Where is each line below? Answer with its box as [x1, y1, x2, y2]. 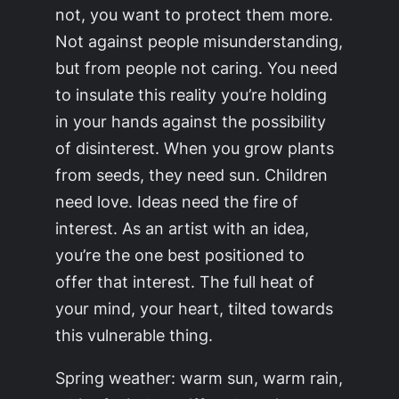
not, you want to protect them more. [55, 4, 334, 24]
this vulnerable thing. [55, 324, 214, 345]
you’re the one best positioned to [55, 244, 305, 265]
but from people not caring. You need [55, 57, 338, 77]
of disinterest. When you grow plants [55, 137, 335, 158]
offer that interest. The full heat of [55, 271, 315, 291]
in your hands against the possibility [55, 110, 327, 131]
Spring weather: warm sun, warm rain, [55, 367, 344, 387]
